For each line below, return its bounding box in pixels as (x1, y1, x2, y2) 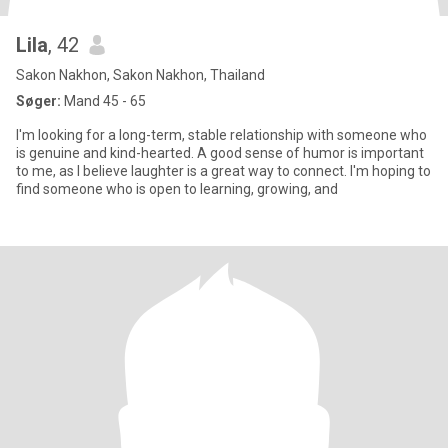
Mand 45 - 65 (61, 93, 146, 109)
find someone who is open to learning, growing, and (16, 181, 338, 197)
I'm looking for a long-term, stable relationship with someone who (16, 127, 427, 143)
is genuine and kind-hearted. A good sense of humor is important (16, 145, 424, 161)
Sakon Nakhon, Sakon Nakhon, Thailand (16, 67, 265, 83)
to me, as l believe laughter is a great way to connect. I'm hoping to (16, 163, 431, 179)
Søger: (16, 93, 61, 109)
